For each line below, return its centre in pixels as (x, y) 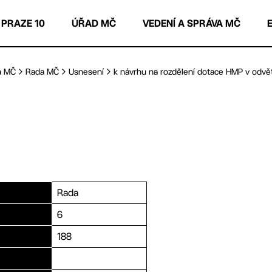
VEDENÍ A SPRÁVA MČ (192, 23)
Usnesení (86, 72)
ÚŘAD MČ (94, 23)
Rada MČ (42, 72)
